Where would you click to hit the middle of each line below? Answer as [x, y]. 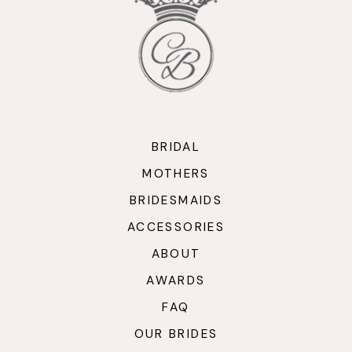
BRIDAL [176, 147]
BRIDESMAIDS [176, 200]
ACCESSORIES [176, 227]
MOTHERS [176, 173]
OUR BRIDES [176, 334]
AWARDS [176, 280]
